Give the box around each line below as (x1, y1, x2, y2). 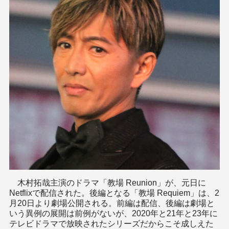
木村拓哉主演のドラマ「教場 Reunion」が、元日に (9, 178, 206, 187)
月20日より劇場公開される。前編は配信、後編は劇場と (9, 199, 215, 208)
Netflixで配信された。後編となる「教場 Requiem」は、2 (9, 189, 219, 197)
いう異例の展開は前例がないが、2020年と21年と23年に (9, 209, 218, 218)
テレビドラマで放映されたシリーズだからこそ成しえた (9, 219, 214, 228)
